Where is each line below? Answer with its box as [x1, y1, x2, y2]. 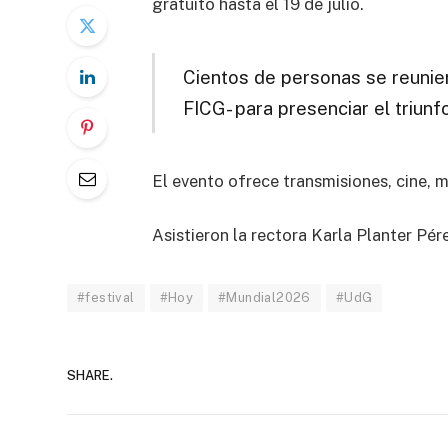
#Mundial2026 [218, 289, 311, 305]
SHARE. [67, 368, 113, 384]
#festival [77, 289, 135, 305]
